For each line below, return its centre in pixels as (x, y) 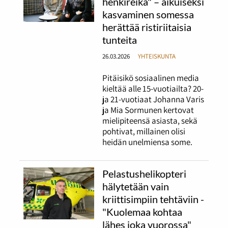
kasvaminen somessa (148, 14)
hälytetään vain (136, 186)
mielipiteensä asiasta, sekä (150, 120)
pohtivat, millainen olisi (144, 131)
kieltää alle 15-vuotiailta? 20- (153, 88)
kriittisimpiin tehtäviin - (153, 199)
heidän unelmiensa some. (148, 142)
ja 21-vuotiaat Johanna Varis (153, 99)
